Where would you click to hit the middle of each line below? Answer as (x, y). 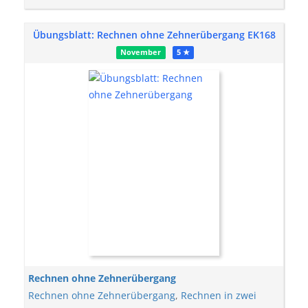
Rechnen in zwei (219, 295)
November (141, 52)
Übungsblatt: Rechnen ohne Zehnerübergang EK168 (154, 35)
